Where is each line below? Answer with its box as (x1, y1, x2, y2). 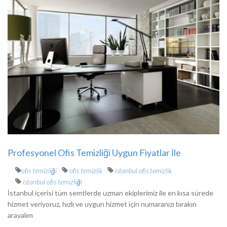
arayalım (8, 211, 33, 219)
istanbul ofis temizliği (21, 177, 82, 186)
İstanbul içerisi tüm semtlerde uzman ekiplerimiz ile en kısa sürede (8, 188, 213, 197)
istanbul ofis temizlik (113, 166, 172, 175)
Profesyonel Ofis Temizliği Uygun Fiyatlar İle (8, 147, 181, 158)
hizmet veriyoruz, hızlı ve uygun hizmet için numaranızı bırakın (8, 200, 197, 208)
